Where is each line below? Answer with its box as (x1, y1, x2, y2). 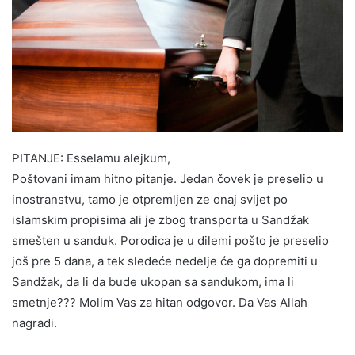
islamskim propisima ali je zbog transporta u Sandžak (12, 212, 309, 227)
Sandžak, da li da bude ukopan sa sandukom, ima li (12, 273, 294, 289)
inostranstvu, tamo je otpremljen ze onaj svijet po (12, 191, 288, 207)
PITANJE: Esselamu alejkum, (12, 150, 170, 166)
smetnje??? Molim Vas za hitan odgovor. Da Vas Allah (12, 294, 307, 310)
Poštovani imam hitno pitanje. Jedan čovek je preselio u (12, 170, 323, 186)
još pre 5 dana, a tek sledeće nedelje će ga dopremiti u (12, 253, 318, 269)
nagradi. (12, 315, 57, 330)
